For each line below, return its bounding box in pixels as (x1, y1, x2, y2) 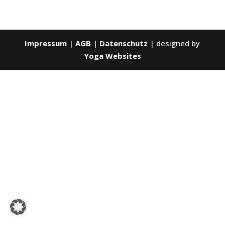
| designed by (148, 38, 200, 48)
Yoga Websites (83, 50, 141, 61)
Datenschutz (99, 38, 148, 48)
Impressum (25, 38, 67, 48)
